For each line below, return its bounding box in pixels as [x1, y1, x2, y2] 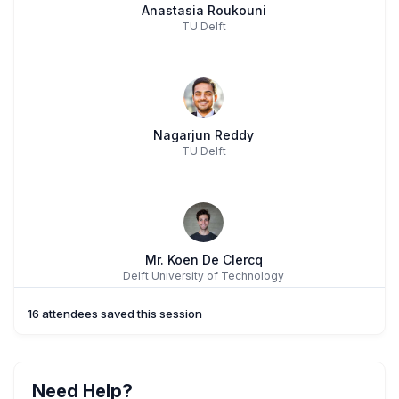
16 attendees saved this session [28, 306, 202, 322]
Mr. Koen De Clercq [144, 252, 263, 268]
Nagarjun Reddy [153, 127, 255, 143]
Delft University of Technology [123, 269, 285, 283]
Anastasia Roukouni [141, 3, 266, 19]
